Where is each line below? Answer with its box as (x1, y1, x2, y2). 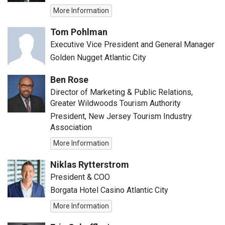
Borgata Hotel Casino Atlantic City (50, 185, 168, 195)
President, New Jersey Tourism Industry (50, 111, 192, 121)
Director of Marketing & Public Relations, (50, 87, 193, 97)
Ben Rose (50, 74, 88, 85)
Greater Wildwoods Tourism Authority (50, 98, 181, 108)
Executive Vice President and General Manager (50, 40, 214, 49)
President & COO (50, 172, 110, 182)
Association (50, 123, 92, 132)
